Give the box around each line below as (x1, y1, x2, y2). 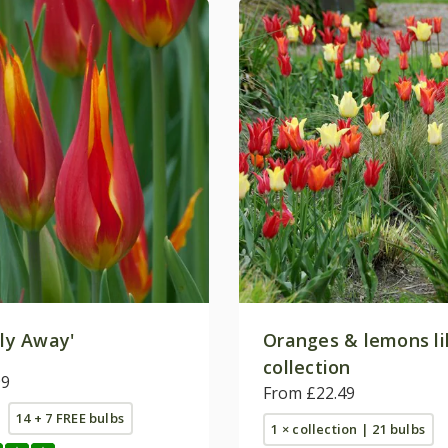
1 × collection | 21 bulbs (271, 419, 426, 438)
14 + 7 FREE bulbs (16, 408, 125, 427)
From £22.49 (263, 381, 355, 404)
